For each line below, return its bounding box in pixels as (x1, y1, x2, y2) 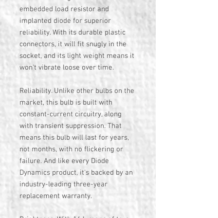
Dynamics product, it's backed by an (19, 168, 133, 177)
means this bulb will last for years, (19, 133, 129, 142)
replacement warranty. (19, 192, 92, 200)
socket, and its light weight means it (19, 52, 134, 60)
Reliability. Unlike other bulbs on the (19, 87, 134, 95)
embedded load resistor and (19, 5, 109, 14)
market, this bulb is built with (19, 98, 112, 107)
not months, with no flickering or (19, 145, 123, 154)
